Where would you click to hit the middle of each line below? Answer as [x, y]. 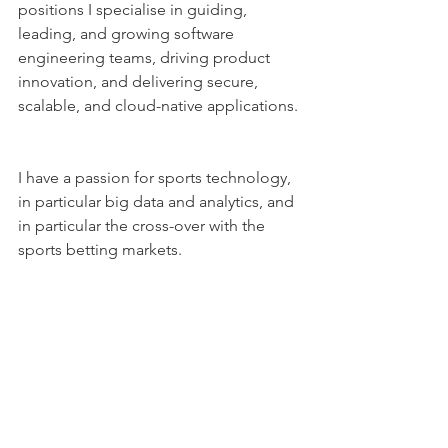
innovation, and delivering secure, [140, 81]
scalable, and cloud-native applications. [160, 105]
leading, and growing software [128, 33]
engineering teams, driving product [146, 57]
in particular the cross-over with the [143, 225]
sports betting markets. [100, 249]
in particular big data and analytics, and [158, 201]
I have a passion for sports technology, [156, 177]
